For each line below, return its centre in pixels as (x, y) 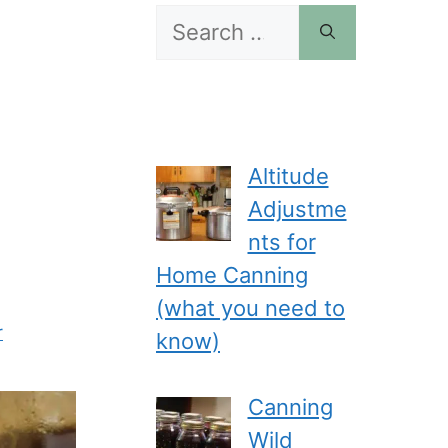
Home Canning (232, 274)
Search (191, 19)
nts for (281, 241)
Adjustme (297, 208)
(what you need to (250, 307)
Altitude (288, 175)
